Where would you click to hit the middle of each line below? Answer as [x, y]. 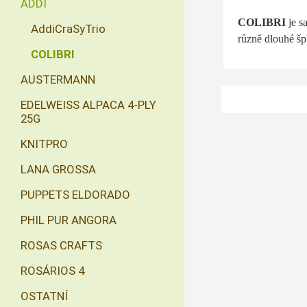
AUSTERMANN [58, 79]
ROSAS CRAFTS [61, 245]
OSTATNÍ [44, 296]
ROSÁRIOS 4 [52, 271]
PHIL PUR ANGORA [69, 220]
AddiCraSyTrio [68, 29]
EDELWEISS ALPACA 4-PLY [88, 105]
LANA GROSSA [58, 169]
